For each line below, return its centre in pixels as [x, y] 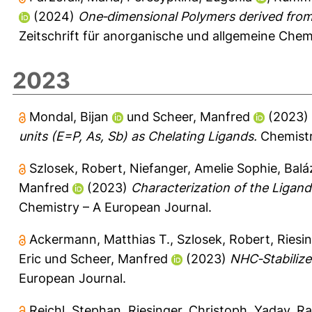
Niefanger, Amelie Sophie [203, 168]
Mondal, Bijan [69, 116]
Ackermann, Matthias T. [100, 239]
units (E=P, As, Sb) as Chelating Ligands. [138, 136]
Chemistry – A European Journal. [115, 207]
